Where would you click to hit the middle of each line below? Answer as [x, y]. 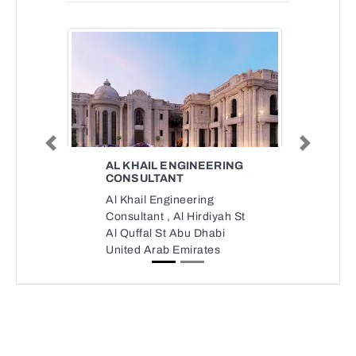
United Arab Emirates [163, 250]
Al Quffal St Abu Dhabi [165, 233]
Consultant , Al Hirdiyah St [176, 217]
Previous [68, 148]
